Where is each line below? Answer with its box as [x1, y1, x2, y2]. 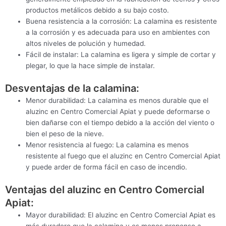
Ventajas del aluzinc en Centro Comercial [5, 183, 204, 196]
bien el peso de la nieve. [26, 130, 104, 138]
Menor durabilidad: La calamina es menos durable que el [26, 96, 209, 104]
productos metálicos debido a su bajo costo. [26, 6, 169, 15]
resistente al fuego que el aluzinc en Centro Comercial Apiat [26, 152, 221, 160]
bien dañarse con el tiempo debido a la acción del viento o [26, 119, 215, 127]
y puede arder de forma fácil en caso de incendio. [26, 163, 188, 171]
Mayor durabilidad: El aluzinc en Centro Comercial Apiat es [26, 210, 216, 219]
